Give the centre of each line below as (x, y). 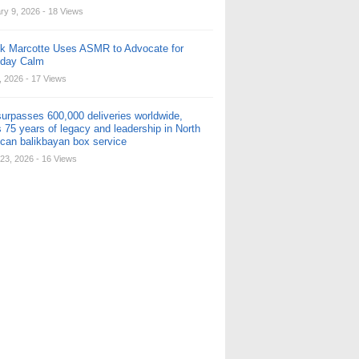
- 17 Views (46, 79)
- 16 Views (56, 159)
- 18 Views (63, 11)
